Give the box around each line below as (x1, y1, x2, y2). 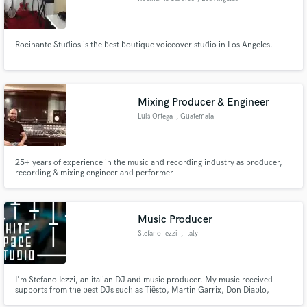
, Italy (180, 230, 198, 238)
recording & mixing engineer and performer (14, 167, 173, 178)
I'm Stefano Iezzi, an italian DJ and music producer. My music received (14, 275, 273, 286)
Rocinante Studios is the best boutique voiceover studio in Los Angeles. (14, 40, 273, 51)
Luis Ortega (138, 112, 173, 121)
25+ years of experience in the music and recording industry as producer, (14, 157, 282, 168)
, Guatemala (175, 112, 214, 121)
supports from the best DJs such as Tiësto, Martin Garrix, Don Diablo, (14, 285, 269, 296)
